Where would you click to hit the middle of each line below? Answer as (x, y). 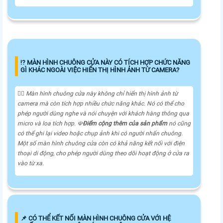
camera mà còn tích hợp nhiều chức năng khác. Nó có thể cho (101, 104)
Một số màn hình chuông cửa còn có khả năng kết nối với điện (101, 144)
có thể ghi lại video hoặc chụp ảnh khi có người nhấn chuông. (100, 134)
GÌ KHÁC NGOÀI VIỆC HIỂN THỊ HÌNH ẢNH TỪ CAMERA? (100, 70)
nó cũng (180, 124)
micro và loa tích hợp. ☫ (50, 124)
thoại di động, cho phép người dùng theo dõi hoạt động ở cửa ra (103, 154)
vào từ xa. (31, 164)
